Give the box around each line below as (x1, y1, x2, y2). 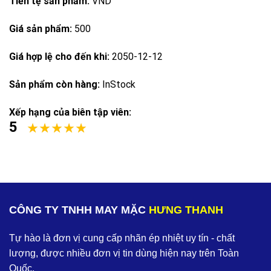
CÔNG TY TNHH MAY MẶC (9, 203, 149, 216)
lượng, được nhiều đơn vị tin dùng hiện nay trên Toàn (9, 248, 239, 259)
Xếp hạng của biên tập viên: (9, 106, 131, 118)
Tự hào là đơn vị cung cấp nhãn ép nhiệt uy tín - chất (9, 233, 235, 244)
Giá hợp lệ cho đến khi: (9, 51, 112, 63)
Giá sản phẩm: (9, 23, 74, 35)
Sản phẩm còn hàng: (9, 78, 102, 90)
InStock (102, 78, 135, 90)
